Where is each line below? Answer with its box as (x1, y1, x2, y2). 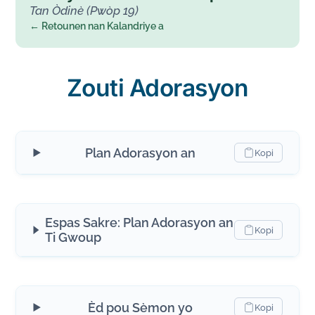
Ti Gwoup (45, 230, 102, 245)
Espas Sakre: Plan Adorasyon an (45, 215, 234, 231)
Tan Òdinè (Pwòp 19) (30, 4, 139, 18)
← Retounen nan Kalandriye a (30, 20, 165, 32)
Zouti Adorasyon (66, 73, 249, 103)
